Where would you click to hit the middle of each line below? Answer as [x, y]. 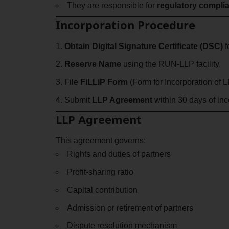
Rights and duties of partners [119, 154]
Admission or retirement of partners [130, 208]
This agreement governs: [100, 141]
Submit [78, 100]
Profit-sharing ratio [100, 172]
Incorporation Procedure [125, 25]
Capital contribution [102, 190]
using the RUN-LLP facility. [171, 64]
